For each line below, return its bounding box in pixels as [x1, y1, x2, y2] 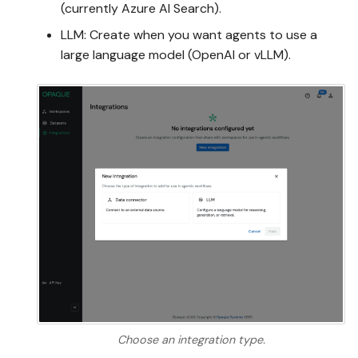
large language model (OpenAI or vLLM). [61, 46, 291, 63]
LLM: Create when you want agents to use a [61, 26, 317, 43]
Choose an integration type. [117, 332, 265, 347]
